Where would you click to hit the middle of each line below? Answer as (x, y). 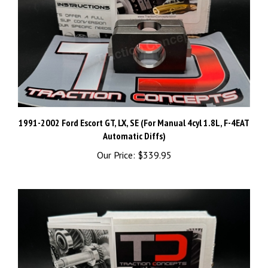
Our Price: (116, 157)
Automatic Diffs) (134, 138)
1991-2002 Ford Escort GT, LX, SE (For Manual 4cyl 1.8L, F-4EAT (134, 125)
